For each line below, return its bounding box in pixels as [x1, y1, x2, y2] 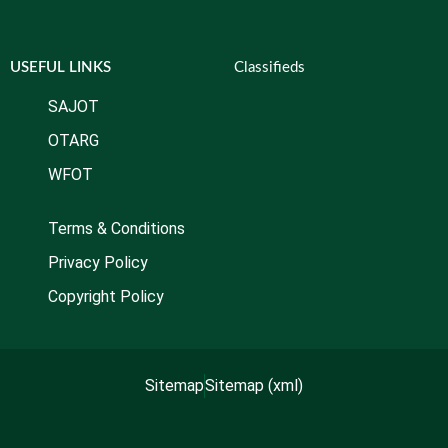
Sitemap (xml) [205, 376, 303, 395]
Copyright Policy [47, 287, 164, 306]
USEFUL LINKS [10, 60, 111, 75]
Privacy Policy [47, 253, 148, 272]
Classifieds [234, 60, 305, 75]
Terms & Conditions [47, 219, 185, 238]
